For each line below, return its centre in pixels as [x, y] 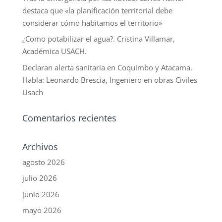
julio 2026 [39, 178]
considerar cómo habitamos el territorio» [92, 23]
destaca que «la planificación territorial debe [97, 10]
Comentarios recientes [69, 118]
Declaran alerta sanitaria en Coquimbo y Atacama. [107, 67]
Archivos [40, 146]
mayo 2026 [42, 210]
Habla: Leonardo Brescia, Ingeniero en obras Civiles [110, 80]
